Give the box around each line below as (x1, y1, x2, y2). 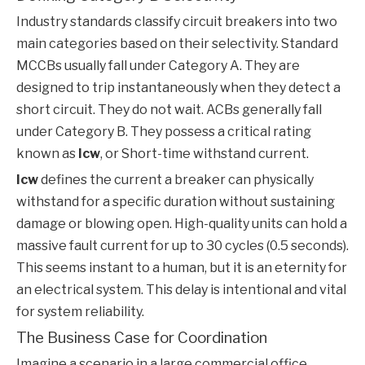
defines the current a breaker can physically (38, 172, 314, 188)
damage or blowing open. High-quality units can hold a (16, 216, 347, 232)
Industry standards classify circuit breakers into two (16, 14, 337, 30)
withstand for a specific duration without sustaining (16, 194, 335, 210)
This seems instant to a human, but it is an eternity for (16, 260, 347, 276)
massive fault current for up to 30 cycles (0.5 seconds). (16, 238, 349, 254)
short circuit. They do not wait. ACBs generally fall (16, 102, 322, 118)
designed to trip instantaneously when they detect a (16, 80, 341, 96)
